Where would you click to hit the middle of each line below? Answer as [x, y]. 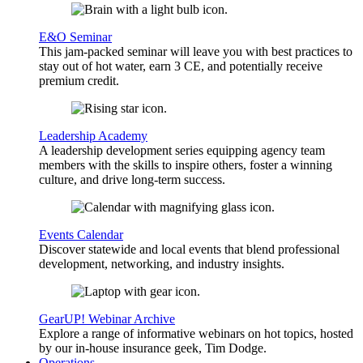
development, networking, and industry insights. [162, 264]
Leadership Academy [93, 136]
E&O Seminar [75, 37]
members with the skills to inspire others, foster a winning [186, 165]
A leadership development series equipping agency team [182, 151]
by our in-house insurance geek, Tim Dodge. [153, 348]
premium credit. [79, 81]
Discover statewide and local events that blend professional [189, 250]
